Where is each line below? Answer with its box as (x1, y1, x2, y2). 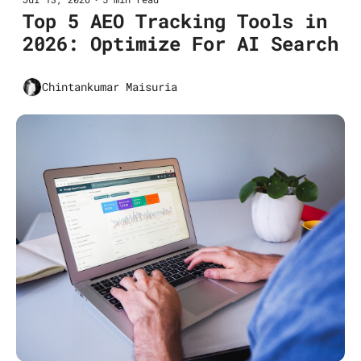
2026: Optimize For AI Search (23, 30, 338, 56)
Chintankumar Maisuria (42, 79, 177, 95)
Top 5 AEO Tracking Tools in (23, 7, 327, 34)
